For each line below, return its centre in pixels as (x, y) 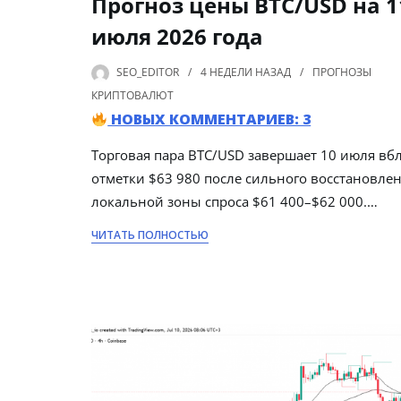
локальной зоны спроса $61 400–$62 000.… (235, 202)
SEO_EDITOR (148, 73)
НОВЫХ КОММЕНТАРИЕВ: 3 (209, 119)
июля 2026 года (177, 37)
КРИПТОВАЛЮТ (132, 96)
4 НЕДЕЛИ (226, 73)
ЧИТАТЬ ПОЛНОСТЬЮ (150, 235)
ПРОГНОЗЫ (342, 73)
